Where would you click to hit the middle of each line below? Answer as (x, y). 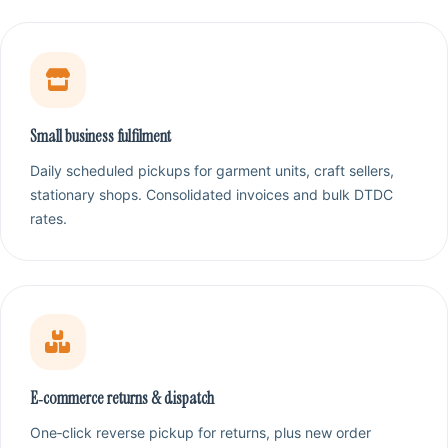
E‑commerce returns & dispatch (121, 399)
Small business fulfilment (100, 137)
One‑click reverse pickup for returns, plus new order (200, 433)
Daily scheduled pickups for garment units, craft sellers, (211, 170)
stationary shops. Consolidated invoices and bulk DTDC (211, 194)
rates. (48, 218)
